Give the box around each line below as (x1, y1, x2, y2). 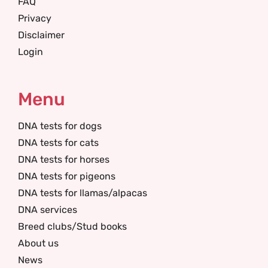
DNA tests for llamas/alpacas (18, 187, 147, 199)
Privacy (18, 13, 51, 24)
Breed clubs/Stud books (18, 221, 127, 232)
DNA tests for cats (18, 137, 99, 148)
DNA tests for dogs (18, 120, 102, 132)
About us (18, 237, 59, 249)
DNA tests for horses (18, 154, 109, 165)
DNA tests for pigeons (18, 170, 115, 182)
